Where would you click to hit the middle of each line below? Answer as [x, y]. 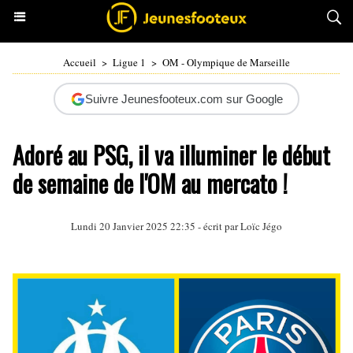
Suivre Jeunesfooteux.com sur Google [184, 99]
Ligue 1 [129, 62]
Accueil [80, 62]
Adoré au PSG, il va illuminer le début [171, 155]
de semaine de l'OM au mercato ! [150, 183]
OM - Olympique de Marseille [226, 62]
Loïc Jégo [261, 226]
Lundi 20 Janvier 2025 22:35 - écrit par [156, 226]
